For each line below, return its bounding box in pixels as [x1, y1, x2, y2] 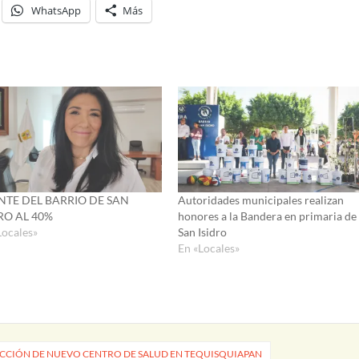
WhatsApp [31, 2, 82, 18]
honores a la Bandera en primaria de [177, 209, 357, 224]
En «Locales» [177, 241, 240, 256]
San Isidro [177, 225, 227, 240]
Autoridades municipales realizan [177, 193, 344, 208]
